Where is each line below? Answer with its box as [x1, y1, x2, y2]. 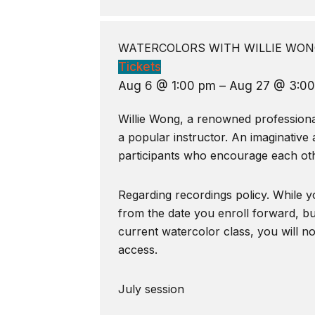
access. [117, 243, 157, 257]
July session [117, 282, 184, 297]
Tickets [117, 60, 161, 75]
